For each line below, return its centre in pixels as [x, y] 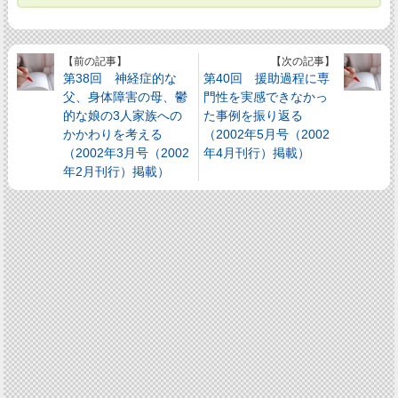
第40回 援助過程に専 [267, 78]
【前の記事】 [96, 61]
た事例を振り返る [254, 115]
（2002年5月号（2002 [267, 134]
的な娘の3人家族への [123, 115]
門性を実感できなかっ [266, 96]
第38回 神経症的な [120, 78]
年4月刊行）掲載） [257, 152]
